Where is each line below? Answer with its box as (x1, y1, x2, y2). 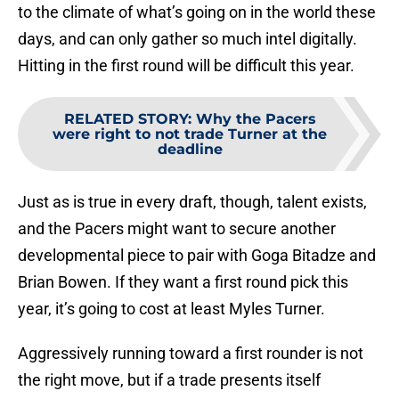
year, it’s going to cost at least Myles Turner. (18, 299, 325, 319)
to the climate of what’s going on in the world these (18, 3, 376, 22)
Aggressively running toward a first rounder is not (18, 344, 363, 363)
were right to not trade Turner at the (53, 126, 327, 143)
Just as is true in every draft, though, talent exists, (18, 192, 367, 212)
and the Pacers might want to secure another (18, 219, 336, 239)
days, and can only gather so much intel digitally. (18, 29, 357, 49)
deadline (157, 141, 223, 159)
